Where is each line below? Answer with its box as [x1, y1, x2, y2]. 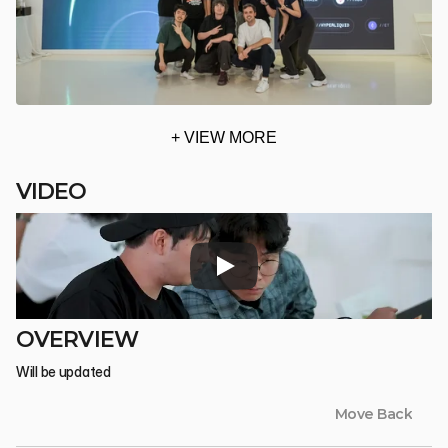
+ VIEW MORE [171, 129, 277, 147]
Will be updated [16, 363, 111, 381]
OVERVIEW [16, 326, 138, 354]
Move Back [335, 405, 412, 424]
